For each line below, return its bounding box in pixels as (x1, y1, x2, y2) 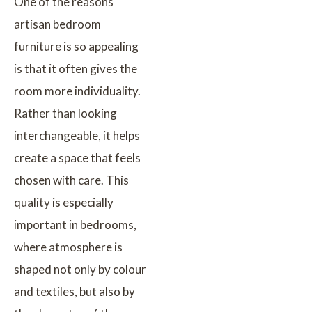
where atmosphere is (14, 239, 123, 254)
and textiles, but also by (14, 283, 135, 299)
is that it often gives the (14, 61, 137, 76)
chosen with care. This (14, 172, 129, 187)
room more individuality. (14, 83, 141, 98)
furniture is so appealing (14, 38, 139, 54)
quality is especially (14, 194, 114, 210)
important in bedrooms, (14, 217, 136, 232)
